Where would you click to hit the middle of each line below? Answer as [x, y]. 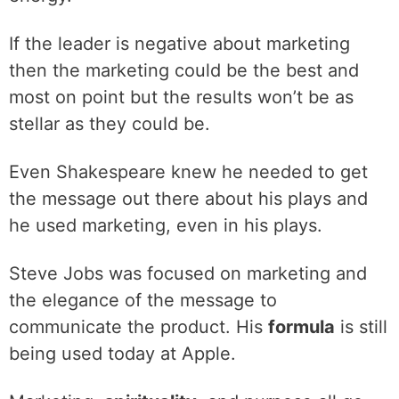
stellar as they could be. [110, 124]
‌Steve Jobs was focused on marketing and [188, 273]
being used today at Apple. [122, 354]
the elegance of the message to [143, 300]
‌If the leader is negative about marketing [179, 44]
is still [361, 327]
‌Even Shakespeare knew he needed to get [188, 172]
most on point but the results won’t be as [181, 97]
